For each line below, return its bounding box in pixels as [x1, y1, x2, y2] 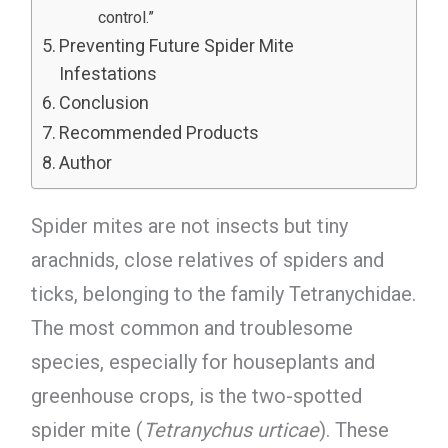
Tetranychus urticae [142, 418, 319, 443]
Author [59, 152, 113, 174]
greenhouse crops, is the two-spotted [30, 384, 362, 409]
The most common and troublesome [30, 316, 353, 341]
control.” [97, 8, 154, 28]
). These [318, 418, 389, 443]
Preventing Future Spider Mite [59, 35, 295, 57]
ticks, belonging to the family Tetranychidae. [30, 282, 416, 307]
